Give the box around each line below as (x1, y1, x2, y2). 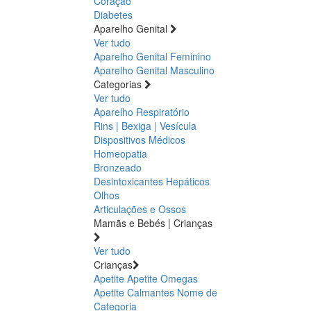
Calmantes (127, 285, 174, 299)
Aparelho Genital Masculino (94, 62, 215, 77)
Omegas (160, 271, 198, 285)
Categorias (94, 76, 142, 91)
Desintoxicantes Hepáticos (94, 174, 210, 188)
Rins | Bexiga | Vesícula (94, 118, 196, 133)
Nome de (177, 285, 217, 299)
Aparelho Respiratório (94, 104, 190, 119)
